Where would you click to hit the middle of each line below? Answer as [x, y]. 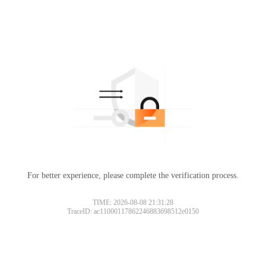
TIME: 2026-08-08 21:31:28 [133, 202]
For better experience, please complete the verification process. [133, 175]
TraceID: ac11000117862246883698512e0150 [133, 211]
